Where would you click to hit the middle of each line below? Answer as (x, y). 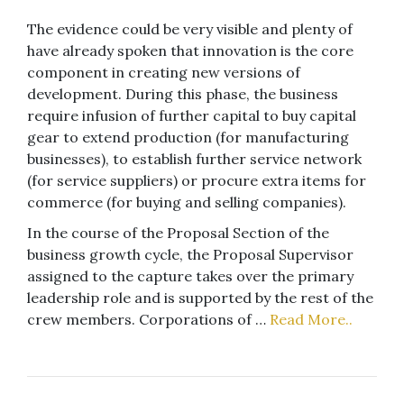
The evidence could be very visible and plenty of (190, 28)
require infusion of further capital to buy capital (192, 115)
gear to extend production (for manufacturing (188, 137)
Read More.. (311, 319)
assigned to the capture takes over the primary (190, 275)
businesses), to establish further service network (194, 158)
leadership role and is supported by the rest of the (200, 297)
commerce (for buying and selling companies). (187, 202)
